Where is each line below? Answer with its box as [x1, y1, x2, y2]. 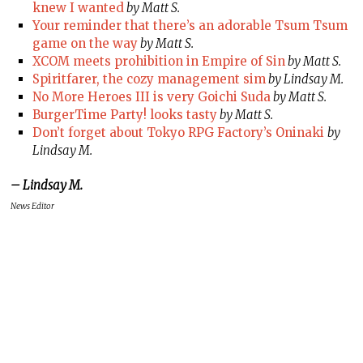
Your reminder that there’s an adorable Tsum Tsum [32, 18, 348, 34]
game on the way [32, 36, 138, 52]
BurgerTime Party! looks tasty [32, 107, 217, 123]
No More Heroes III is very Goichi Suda [32, 89, 271, 105]
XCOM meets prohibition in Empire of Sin [32, 53, 285, 70]
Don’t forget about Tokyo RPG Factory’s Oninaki [32, 125, 324, 141]
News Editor [11, 201, 55, 212]
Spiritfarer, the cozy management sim [32, 71, 266, 88]
